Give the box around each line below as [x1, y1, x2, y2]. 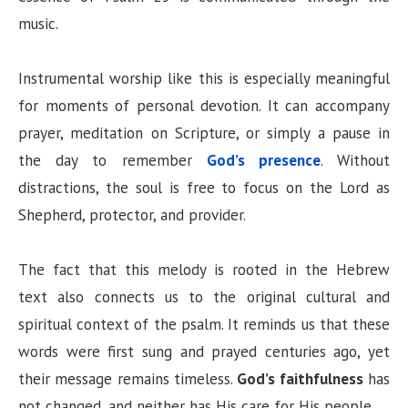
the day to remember [18, 150, 207, 171]
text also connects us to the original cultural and [18, 287, 390, 308]
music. [18, 14, 58, 35]
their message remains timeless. [18, 369, 238, 390]
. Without [320, 150, 391, 171]
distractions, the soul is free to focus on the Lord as [18, 178, 390, 199]
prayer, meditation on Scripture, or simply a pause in [18, 123, 390, 144]
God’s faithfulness [237, 369, 363, 390]
